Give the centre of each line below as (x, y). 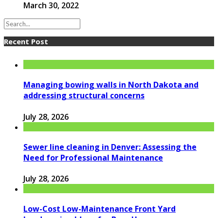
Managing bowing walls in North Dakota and (111, 85)
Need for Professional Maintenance (93, 157)
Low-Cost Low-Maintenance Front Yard (100, 209)
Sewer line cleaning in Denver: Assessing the (110, 147)
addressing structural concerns (84, 96)
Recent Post (26, 42)
